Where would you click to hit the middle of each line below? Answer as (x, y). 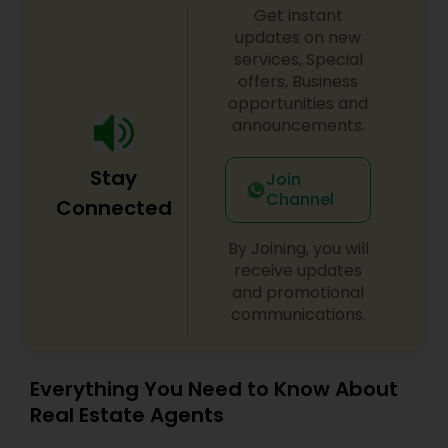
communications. (298, 314)
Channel (299, 199)
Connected (113, 208)
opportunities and (298, 103)
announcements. (298, 125)
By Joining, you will (298, 248)
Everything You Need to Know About (214, 389)
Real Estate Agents (127, 415)
